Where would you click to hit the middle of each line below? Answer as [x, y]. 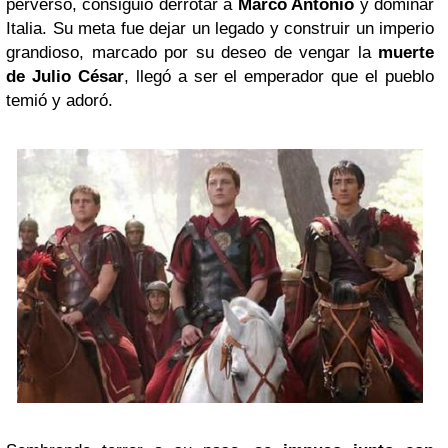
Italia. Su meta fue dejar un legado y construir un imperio [220, 29]
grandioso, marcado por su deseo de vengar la [188, 53]
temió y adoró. [59, 101]
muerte [402, 53]
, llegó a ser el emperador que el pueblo [279, 77]
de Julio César [65, 77]
